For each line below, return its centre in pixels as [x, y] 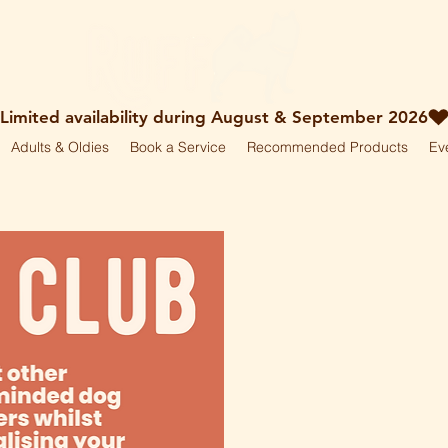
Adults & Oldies [60, 147]
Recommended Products [327, 147]
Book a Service [178, 147]
